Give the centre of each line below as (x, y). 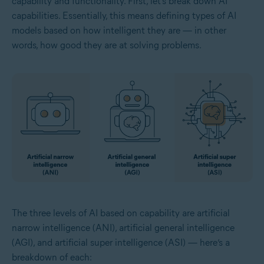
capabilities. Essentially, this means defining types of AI (124, 15)
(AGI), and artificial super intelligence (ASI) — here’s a (121, 243)
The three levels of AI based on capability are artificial (121, 213)
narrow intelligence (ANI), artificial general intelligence (123, 228)
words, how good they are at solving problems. (107, 45)
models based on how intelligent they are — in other (119, 30)
